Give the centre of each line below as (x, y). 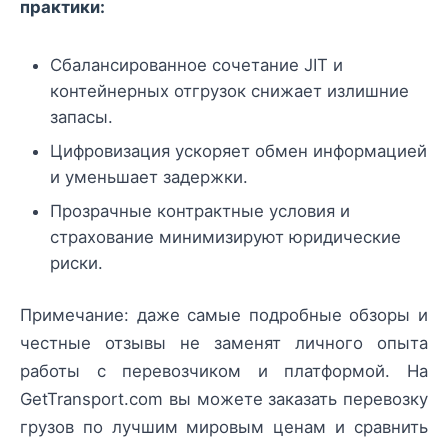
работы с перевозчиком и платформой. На (224, 370)
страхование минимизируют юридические (225, 236)
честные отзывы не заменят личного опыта (224, 342)
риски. (76, 262)
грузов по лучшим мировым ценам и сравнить (224, 426)
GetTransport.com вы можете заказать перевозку (224, 398)
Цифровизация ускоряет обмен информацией (238, 150)
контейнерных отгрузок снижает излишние (229, 90)
